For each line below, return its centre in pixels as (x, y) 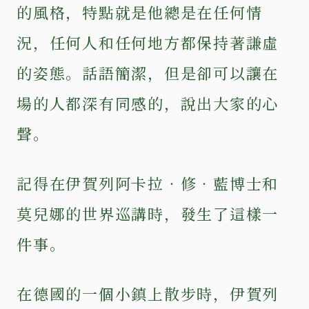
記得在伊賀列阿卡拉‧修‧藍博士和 (148, 183)
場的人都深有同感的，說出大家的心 (148, 103)
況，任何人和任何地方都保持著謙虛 (148, 42)
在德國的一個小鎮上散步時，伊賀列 (148, 293)
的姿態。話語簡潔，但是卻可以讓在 (148, 72)
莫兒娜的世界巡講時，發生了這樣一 (148, 213)
